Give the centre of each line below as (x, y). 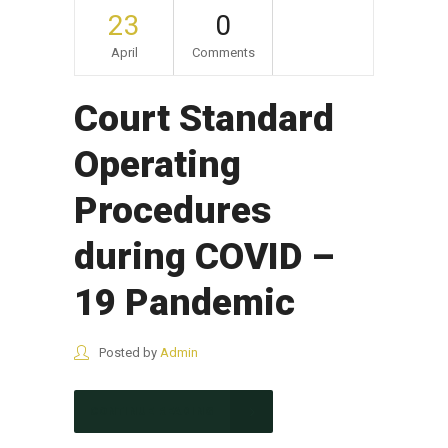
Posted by (128, 353)
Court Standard (204, 119)
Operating (157, 165)
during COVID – (204, 257)
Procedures (172, 211)
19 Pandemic (184, 303)
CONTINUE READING (152, 412)
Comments (223, 53)
